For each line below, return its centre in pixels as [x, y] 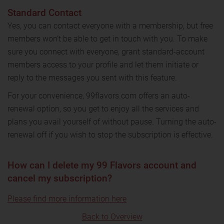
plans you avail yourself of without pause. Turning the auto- [112, 121]
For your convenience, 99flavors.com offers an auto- [99, 95]
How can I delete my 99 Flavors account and [102, 165]
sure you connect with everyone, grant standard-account [106, 51]
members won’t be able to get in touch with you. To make [107, 38]
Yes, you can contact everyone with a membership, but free [110, 25]
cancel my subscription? [60, 178]
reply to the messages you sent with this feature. [92, 77]
